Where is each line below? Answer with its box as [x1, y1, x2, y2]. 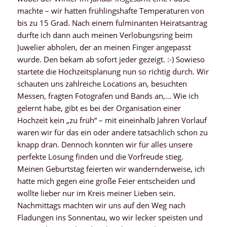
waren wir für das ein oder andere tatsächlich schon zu [17, 127, 208, 137]
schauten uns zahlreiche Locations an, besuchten [17, 78, 187, 89]
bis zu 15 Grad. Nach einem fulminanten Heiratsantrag [17, 17, 207, 28]
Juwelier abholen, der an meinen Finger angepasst [17, 42, 191, 52]
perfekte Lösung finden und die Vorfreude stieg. [17, 151, 183, 162]
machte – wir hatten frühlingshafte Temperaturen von [17, 5, 204, 16]
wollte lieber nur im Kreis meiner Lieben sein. [17, 187, 175, 198]
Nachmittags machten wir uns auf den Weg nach [17, 200, 185, 210]
